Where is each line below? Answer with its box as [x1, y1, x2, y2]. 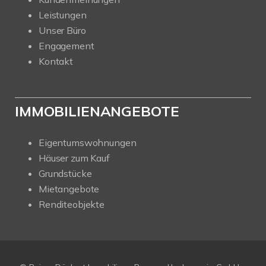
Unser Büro [39, 24, 86, 36]
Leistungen [39, 9, 87, 21]
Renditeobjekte [39, 198, 104, 210]
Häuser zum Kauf [39, 152, 110, 164]
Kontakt [39, 55, 73, 67]
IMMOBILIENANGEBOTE [15, 102, 179, 120]
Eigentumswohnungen [39, 137, 137, 148]
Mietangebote [39, 183, 100, 195]
